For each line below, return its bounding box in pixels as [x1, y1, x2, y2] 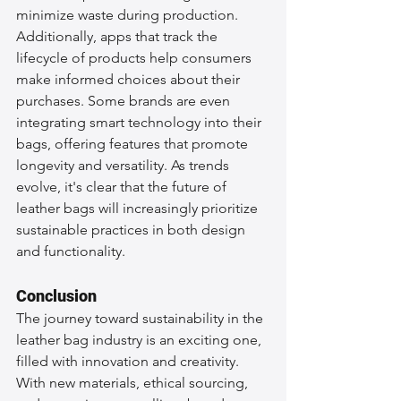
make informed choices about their [16, 70, 243, 88]
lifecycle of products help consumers [16, 48, 255, 66]
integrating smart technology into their [16, 113, 265, 131]
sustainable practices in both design [16, 220, 249, 238]
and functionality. [16, 242, 125, 260]
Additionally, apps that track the [16, 27, 221, 45]
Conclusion [16, 286, 97, 305]
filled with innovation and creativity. [16, 352, 243, 370]
